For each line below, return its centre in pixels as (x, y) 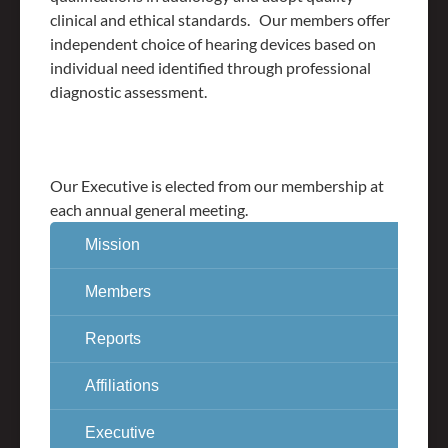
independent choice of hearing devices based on (213, 44)
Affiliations (122, 386)
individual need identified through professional (210, 68)
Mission (112, 245)
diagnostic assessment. (131, 92)
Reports (113, 339)
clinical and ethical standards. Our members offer (220, 20)
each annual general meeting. (152, 210)
